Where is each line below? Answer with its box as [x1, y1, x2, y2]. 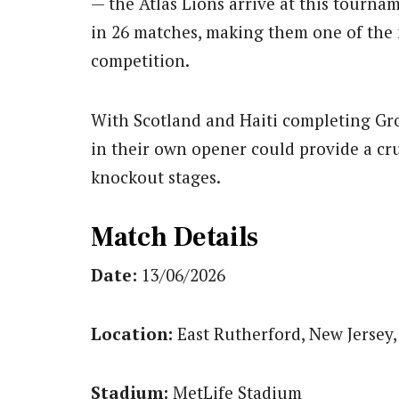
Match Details [91, 219, 259, 255]
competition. [91, 49, 190, 72]
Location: [91, 322, 173, 345]
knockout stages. [91, 165, 221, 188]
